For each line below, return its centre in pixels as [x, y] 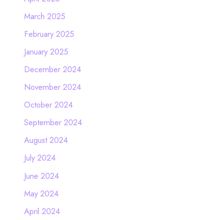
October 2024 [48, 105]
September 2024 [53, 123]
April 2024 [42, 211]
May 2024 [41, 193]
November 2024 [52, 87]
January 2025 [46, 51]
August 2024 [46, 140]
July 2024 [40, 158]
